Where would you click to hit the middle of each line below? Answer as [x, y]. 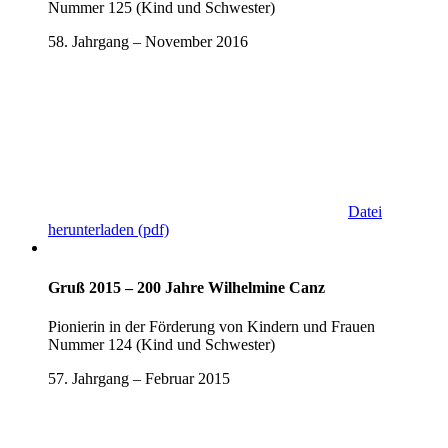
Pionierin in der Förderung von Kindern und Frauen [211, 327]
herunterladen [91, 230]
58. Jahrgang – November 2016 [148, 42]
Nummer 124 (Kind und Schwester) [161, 345]
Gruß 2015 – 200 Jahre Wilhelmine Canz [186, 287]
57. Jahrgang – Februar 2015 [139, 379]
